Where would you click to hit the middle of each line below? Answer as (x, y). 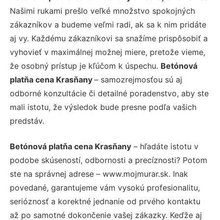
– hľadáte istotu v (165, 146)
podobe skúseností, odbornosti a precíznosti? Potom (109, 160)
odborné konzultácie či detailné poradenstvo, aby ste (109, 93)
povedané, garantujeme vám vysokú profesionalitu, (105, 187)
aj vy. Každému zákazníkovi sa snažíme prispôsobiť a (109, 38)
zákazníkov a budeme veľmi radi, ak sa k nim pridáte (108, 24)
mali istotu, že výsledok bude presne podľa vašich (103, 107)
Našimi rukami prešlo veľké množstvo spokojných (102, 11)
